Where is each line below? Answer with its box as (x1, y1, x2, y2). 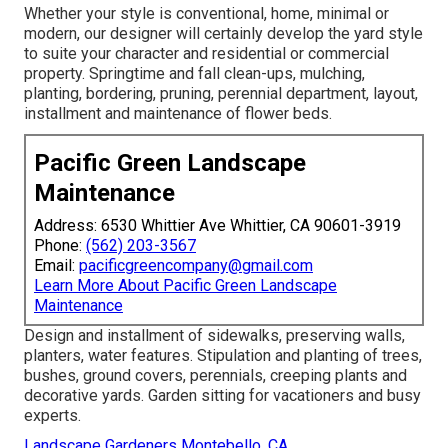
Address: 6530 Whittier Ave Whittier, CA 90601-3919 (34, 215, 401, 235)
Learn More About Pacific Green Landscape (34, 275, 337, 295)
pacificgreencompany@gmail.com (79, 255, 313, 275)
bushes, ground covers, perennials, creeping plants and (24, 365, 407, 385)
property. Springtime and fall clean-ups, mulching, (24, 63, 365, 83)
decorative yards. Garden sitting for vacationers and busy (24, 385, 421, 405)
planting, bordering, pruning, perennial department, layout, (24, 83, 418, 103)
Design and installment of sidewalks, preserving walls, (24, 325, 405, 345)
